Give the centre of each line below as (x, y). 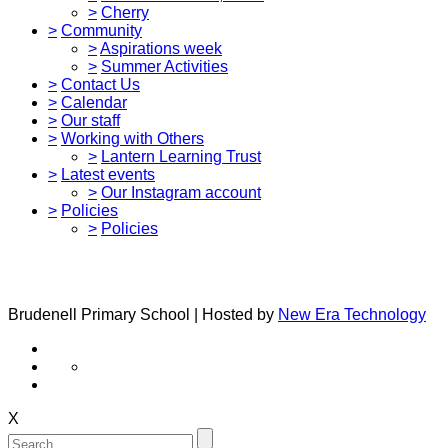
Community (101, 30)
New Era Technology (352, 314)
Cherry (125, 12)
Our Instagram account (181, 192)
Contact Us (100, 84)
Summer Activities (164, 66)
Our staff (90, 120)
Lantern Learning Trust (181, 156)
